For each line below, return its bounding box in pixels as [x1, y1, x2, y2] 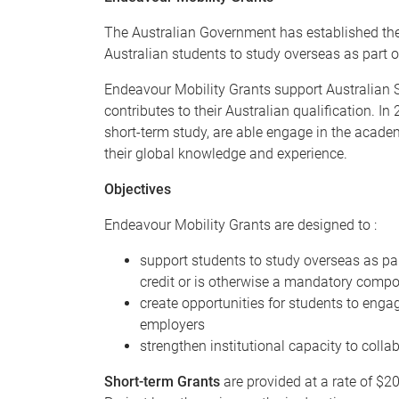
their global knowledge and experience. [104, 145, 347, 162]
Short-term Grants [104, 373, 220, 390]
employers [140, 316, 205, 333]
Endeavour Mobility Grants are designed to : [104, 216, 377, 233]
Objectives [104, 181, 171, 198]
